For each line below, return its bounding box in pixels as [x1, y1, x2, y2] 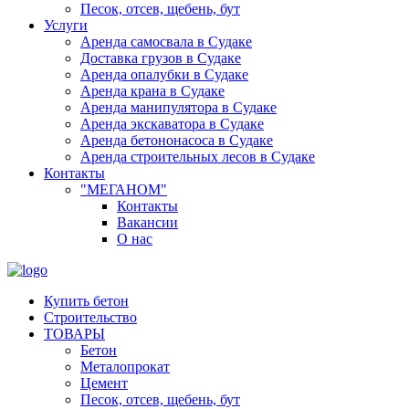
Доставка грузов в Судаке [80, 50, 241, 66]
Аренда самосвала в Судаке [80, 34, 252, 49]
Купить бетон [44, 293, 129, 309]
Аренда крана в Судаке [80, 83, 225, 99]
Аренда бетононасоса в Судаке [80, 132, 273, 148]
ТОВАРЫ [44, 326, 105, 341]
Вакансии [117, 215, 178, 230]
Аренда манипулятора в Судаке [80, 100, 277, 115]
